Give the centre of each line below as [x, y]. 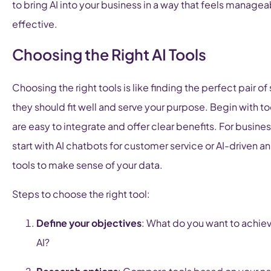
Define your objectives [89, 223]
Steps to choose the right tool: [81, 194]
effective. [35, 24]
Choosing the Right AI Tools [109, 55]
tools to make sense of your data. [87, 165]
